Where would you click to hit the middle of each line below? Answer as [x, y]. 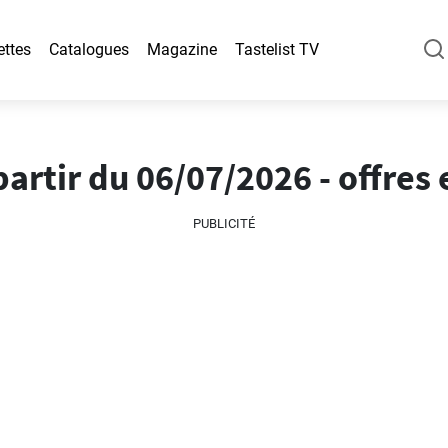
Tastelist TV [277, 49]
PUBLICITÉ [224, 223]
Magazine [182, 49]
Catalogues [89, 49]
